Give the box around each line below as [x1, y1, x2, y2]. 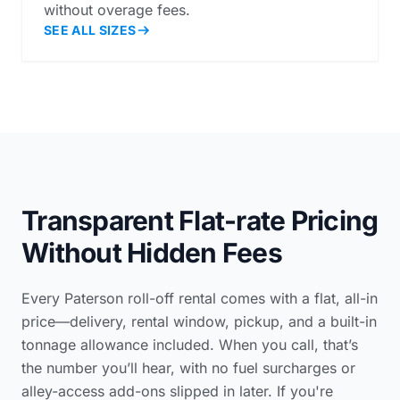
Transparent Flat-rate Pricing [21, 204, 379, 237]
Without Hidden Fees [21, 236, 282, 269]
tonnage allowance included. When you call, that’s [21, 335, 358, 354]
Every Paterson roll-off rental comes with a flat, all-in [21, 288, 378, 307]
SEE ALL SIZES [44, 21, 137, 37]
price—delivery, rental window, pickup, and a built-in [21, 312, 377, 330]
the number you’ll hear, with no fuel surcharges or [21, 358, 355, 377]
